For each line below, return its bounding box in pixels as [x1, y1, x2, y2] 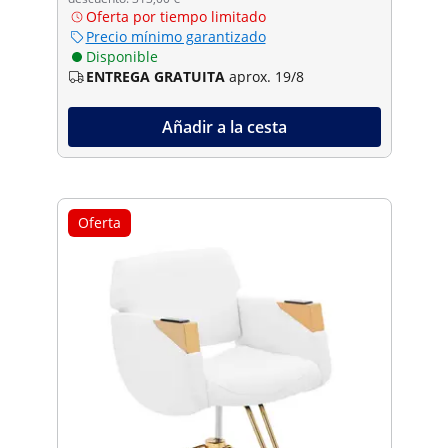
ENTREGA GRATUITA [85, 66, 225, 86]
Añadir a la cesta [161, 115, 287, 138]
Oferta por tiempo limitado [85, 6, 266, 26]
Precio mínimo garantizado [85, 26, 266, 46]
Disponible [85, 46, 158, 66]
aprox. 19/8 [228, 66, 304, 86]
